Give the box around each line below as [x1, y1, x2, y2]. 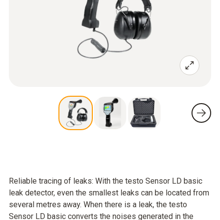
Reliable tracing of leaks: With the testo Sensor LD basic [9, 176, 202, 186]
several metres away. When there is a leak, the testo [9, 200, 187, 209]
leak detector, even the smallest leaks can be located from [9, 188, 209, 197]
